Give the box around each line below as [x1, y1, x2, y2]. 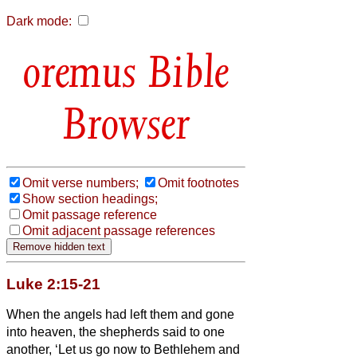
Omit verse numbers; [22, 175, 139, 190]
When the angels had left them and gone [6, 307, 234, 321]
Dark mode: [6, 14, 72, 28]
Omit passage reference [22, 207, 157, 222]
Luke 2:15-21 [6, 275, 100, 292]
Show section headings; [22, 191, 158, 206]
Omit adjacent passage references [22, 223, 215, 237]
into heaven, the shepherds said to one [6, 324, 225, 339]
